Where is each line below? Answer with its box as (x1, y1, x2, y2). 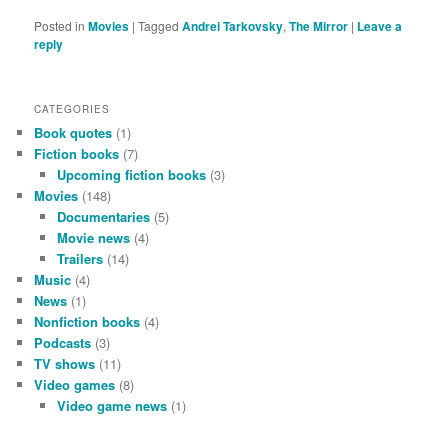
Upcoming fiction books (56, 164, 206, 184)
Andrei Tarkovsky (182, 17, 284, 36)
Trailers (56, 248, 103, 268)
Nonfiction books (34, 311, 141, 331)
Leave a (357, 17, 403, 36)
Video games (34, 374, 116, 394)
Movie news (56, 227, 130, 247)
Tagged (138, 17, 180, 35)
